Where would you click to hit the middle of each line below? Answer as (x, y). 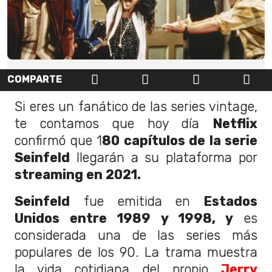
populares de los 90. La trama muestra (136, 252)
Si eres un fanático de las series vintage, (136, 107)
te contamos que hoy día (114, 124)
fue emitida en (130, 201)
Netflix (235, 124)
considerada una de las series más (136, 235)
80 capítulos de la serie (180, 141)
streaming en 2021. (78, 175)
